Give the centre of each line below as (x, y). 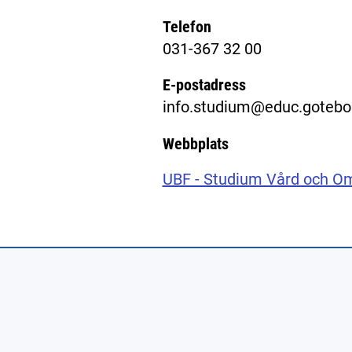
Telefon (187, 27)
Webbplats (195, 143)
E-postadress (204, 85)
